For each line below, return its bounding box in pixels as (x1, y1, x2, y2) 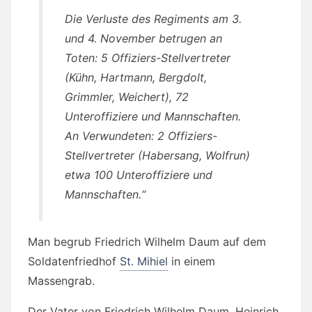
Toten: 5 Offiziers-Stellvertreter (65, 51, 231, 65)
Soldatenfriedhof (28, 254, 120, 269)
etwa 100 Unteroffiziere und (65, 168, 212, 182)
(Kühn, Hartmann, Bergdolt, (65, 70, 207, 85)
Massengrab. (28, 274, 95, 288)
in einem (168, 254, 215, 269)
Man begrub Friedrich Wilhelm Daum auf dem (28, 235, 266, 249)
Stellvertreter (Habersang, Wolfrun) (65, 148, 250, 163)
